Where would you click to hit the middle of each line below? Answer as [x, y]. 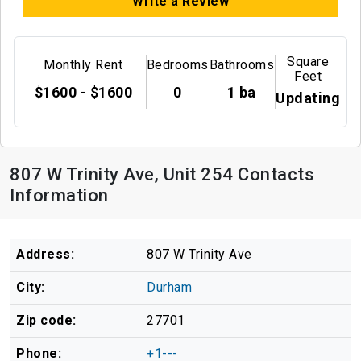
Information [59, 196]
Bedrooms [177, 64]
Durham [169, 288]
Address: [45, 255]
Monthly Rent [83, 64]
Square [308, 61]
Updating [308, 98]
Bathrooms [242, 64]
